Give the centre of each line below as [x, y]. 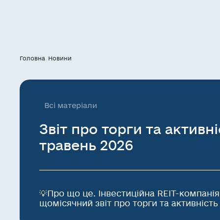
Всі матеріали [71, 105]
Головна [32, 58]
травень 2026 [86, 145]
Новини [60, 58]
